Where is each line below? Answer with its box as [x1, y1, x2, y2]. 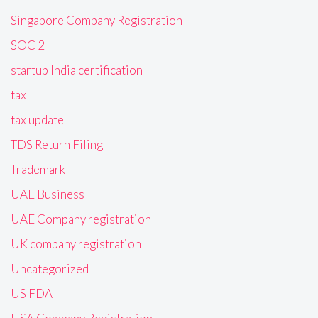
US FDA [11, 286, 53, 301]
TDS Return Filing [11, 137, 103, 152]
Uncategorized [11, 261, 89, 276]
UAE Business [11, 187, 84, 202]
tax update [11, 112, 64, 127]
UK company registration [11, 236, 141, 251]
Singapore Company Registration [11, 13, 182, 28]
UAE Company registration [11, 212, 151, 226]
